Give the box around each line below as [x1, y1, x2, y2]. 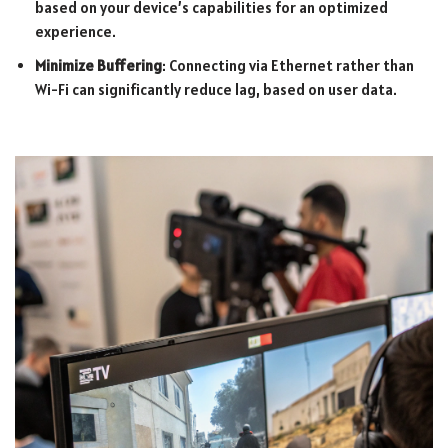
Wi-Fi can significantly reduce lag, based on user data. [35, 79, 397, 99]
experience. [35, 21, 116, 41]
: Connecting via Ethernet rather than [162, 55, 414, 75]
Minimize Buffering [35, 55, 162, 75]
